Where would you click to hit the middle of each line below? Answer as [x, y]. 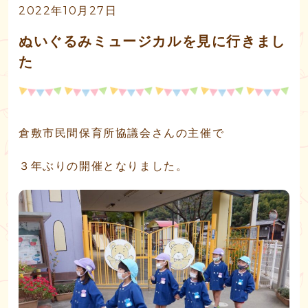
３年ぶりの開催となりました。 [103, 166]
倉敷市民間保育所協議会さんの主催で [122, 133]
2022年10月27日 [68, 11]
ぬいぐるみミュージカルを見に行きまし [152, 42]
